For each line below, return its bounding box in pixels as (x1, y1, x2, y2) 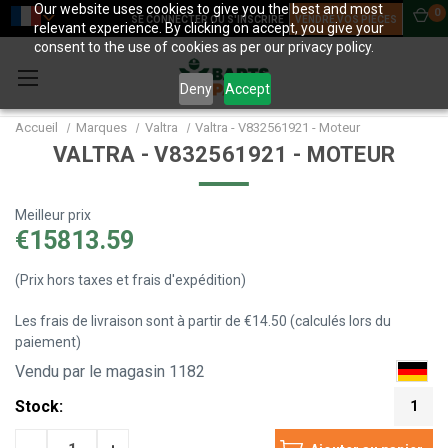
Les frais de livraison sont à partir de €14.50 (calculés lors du (15, 313, 391, 330)
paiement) (15, 334, 81, 351)
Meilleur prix (15, 206, 91, 223)
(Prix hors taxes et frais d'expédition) (15, 272, 246, 289)
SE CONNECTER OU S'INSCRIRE (131, 13, 284, 25)
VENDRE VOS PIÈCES (295, 13, 397, 25)
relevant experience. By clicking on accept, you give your (33, 20, 384, 36)
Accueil (15, 120, 58, 135)
